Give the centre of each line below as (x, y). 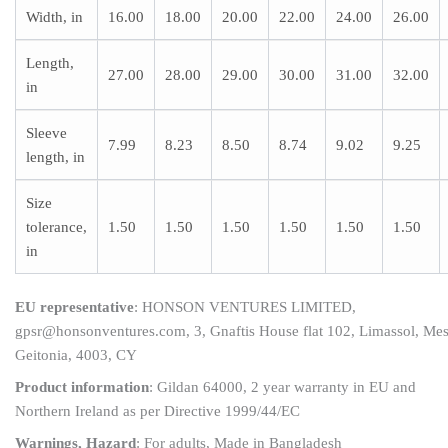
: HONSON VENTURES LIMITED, (245, 307)
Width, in (54, 16)
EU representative (74, 307)
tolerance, (56, 226)
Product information (82, 387)
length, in (55, 156)
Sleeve (46, 132)
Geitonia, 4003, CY (76, 355)
